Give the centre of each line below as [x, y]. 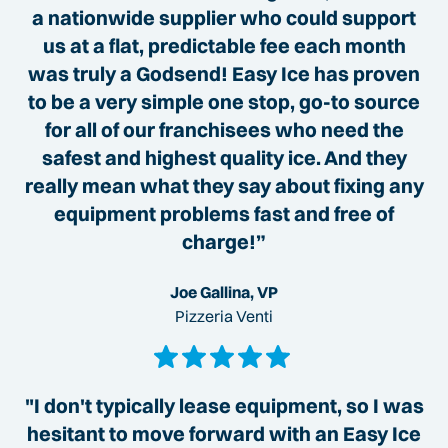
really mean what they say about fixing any [224, 186]
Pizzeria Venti [224, 316]
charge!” [224, 242]
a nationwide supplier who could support [224, 18]
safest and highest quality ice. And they [224, 158]
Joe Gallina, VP [224, 292]
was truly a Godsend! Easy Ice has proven [224, 74]
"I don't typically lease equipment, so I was [224, 406]
